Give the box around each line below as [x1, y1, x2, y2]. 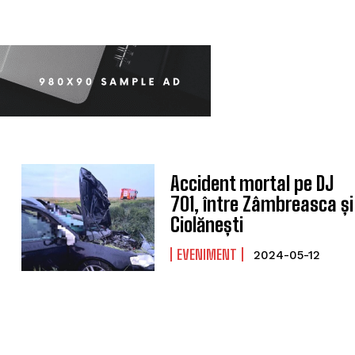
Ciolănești [170, 212, 244, 236]
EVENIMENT [177, 245, 238, 263]
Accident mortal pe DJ [170, 171, 334, 195]
